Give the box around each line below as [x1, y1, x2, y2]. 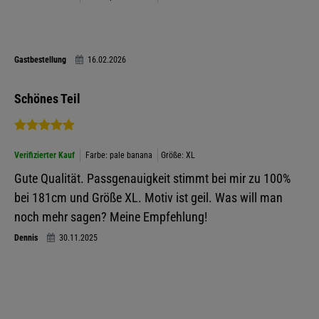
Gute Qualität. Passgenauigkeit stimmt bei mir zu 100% [14, 171, 291, 186]
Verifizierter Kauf [14, 150, 75, 160]
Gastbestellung [14, 55, 68, 65]
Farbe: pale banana [85, 150, 152, 160]
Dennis [14, 233, 40, 243]
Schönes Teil [14, 91, 80, 106]
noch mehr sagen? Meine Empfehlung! [14, 209, 207, 224]
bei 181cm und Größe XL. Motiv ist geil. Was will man [14, 190, 283, 205]
